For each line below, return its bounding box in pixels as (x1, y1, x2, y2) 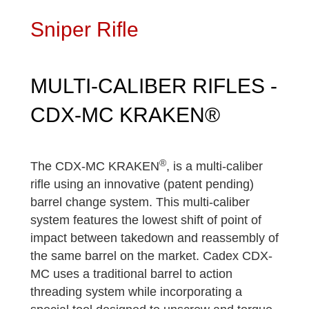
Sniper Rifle (30, 18, 139, 41)
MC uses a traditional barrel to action (30, 267, 232, 281)
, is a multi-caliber (166, 159, 263, 174)
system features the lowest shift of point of (30, 213, 261, 228)
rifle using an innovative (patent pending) (30, 177, 254, 192)
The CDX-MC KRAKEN (30, 159, 159, 174)
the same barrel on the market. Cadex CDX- (30, 249, 272, 263)
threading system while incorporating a (30, 285, 242, 299)
